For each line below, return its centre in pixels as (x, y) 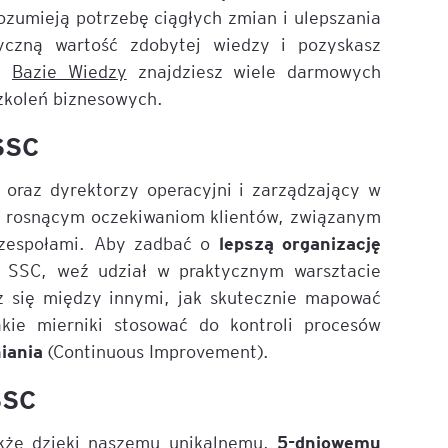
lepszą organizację (296, 242)
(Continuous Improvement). (156, 350)
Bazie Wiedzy (69, 70)
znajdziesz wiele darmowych (254, 70)
